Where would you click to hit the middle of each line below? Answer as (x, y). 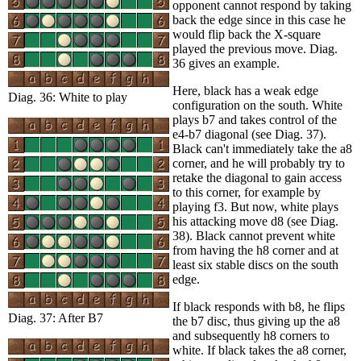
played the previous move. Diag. (255, 48)
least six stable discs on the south (255, 264)
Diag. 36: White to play (68, 97)
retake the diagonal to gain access (257, 177)
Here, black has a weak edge (245, 90)
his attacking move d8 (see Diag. (255, 221)
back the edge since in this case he (259, 19)
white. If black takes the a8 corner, (259, 350)
